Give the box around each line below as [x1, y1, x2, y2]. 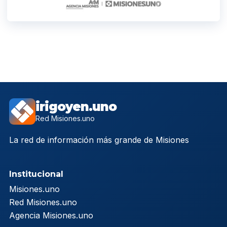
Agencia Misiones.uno [9, 210, 93, 221]
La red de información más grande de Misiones [9, 135, 189, 145]
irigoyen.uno [35, 99, 117, 115]
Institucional [9, 169, 63, 179]
